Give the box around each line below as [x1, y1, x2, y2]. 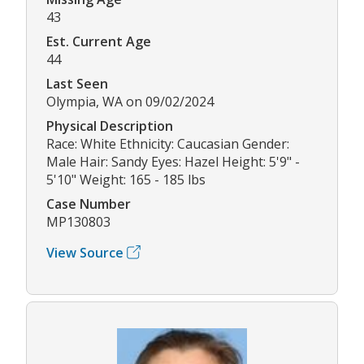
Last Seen [46, 74, 108, 93]
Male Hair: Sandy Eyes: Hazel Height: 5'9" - [46, 152, 300, 171]
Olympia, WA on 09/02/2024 [46, 92, 214, 110]
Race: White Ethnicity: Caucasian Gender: [46, 134, 289, 153]
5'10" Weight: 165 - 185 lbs [46, 170, 206, 188]
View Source [46, 243, 123, 262]
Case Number [46, 194, 131, 213]
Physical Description [46, 116, 173, 135]
